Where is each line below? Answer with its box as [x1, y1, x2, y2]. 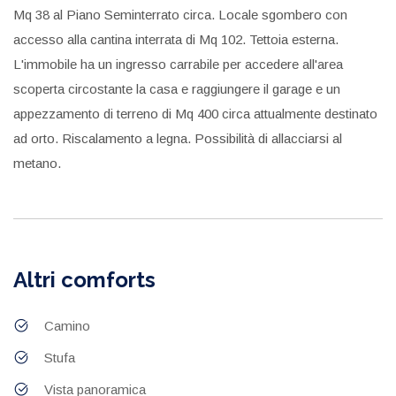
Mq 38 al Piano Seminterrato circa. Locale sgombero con [13, 6, 347, 22]
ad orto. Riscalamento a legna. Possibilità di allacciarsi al [13, 130, 342, 146]
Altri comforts [13, 266, 156, 293]
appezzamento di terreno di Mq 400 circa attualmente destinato [13, 105, 377, 121]
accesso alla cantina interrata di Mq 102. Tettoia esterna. [13, 31, 339, 47]
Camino [44, 317, 90, 333]
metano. [13, 155, 61, 171]
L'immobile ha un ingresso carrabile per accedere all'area [13, 56, 343, 72]
